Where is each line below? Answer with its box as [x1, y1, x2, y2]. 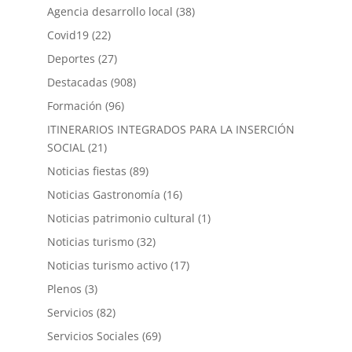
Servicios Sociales [46, 328, 139, 343]
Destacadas [46, 74, 108, 90]
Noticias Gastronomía [46, 186, 160, 202]
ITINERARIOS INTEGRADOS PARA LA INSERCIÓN [46, 121, 295, 137]
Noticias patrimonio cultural [46, 210, 195, 225]
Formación [46, 97, 102, 113]
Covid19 [46, 27, 89, 42]
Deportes [46, 50, 95, 66]
